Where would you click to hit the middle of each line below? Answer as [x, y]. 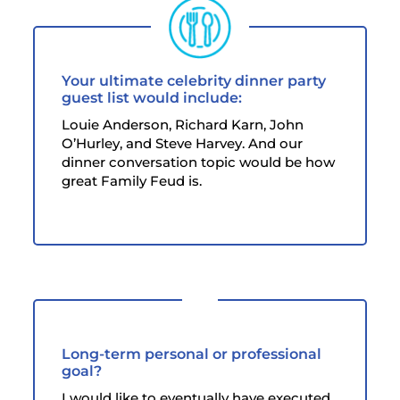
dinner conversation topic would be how [199, 162]
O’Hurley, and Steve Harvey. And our [183, 143]
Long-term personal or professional [192, 354]
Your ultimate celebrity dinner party [194, 80]
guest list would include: [152, 97]
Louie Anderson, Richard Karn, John [183, 124]
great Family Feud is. [132, 180]
